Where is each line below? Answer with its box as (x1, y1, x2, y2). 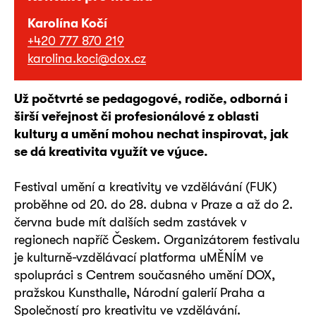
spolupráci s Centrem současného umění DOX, (14, 267, 275, 282)
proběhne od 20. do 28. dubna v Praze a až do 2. (14, 196, 293, 212)
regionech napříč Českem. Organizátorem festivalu (14, 231, 300, 247)
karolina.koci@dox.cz (28, 50, 146, 66)
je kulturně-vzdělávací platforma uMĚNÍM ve (14, 249, 263, 265)
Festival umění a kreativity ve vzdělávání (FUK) (14, 178, 277, 194)
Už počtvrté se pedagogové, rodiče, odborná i (14, 90, 288, 106)
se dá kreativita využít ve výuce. (14, 143, 208, 159)
